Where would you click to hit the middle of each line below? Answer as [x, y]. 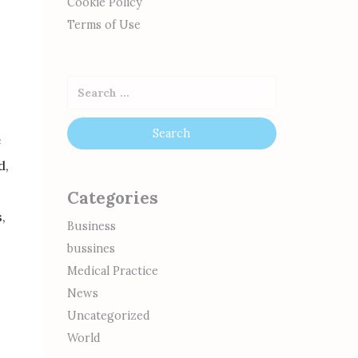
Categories [112, 198]
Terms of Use [103, 25]
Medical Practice [112, 271]
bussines [91, 249]
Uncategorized [108, 316]
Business [91, 226]
